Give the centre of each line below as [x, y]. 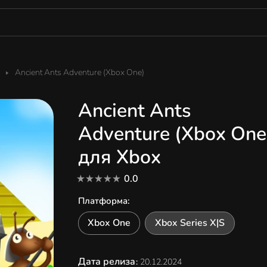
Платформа [103, 201]
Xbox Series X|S [190, 223]
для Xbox [119, 157]
